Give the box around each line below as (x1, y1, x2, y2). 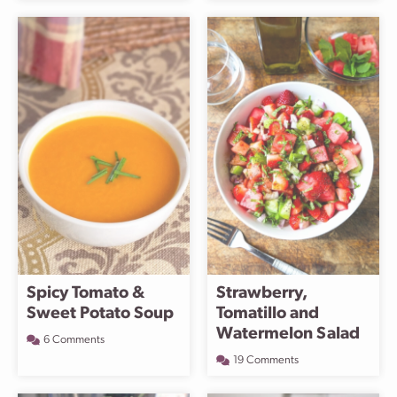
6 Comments (43, 334, 105, 346)
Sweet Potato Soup (27, 306, 174, 323)
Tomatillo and (216, 306, 319, 323)
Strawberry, (216, 285, 307, 302)
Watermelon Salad (216, 326, 360, 343)
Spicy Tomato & (27, 285, 144, 302)
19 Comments (233, 354, 299, 366)
